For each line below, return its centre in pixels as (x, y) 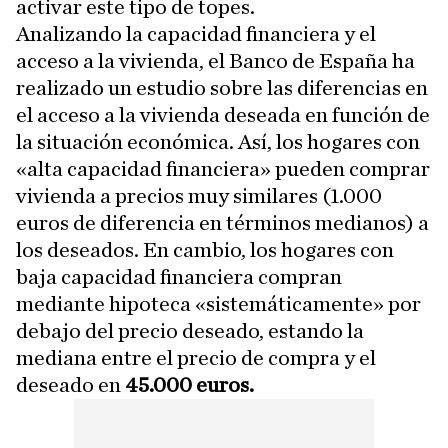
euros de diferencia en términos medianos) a (222, 223)
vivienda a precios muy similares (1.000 (199, 196)
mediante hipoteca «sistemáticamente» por (218, 304)
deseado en (70, 385)
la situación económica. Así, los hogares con (218, 142)
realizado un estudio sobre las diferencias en (222, 88)
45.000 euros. (189, 385)
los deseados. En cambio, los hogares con (205, 250)
